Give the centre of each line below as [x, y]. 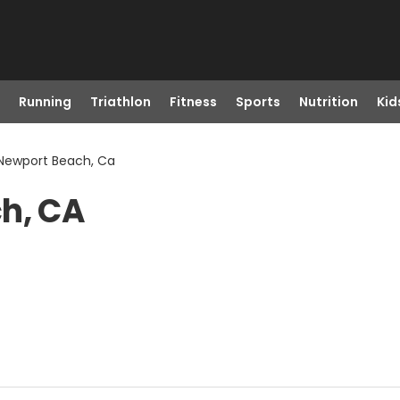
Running [45, 102]
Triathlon [120, 102]
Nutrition [328, 102]
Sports [258, 102]
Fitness [193, 102]
